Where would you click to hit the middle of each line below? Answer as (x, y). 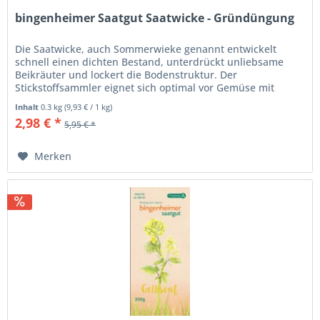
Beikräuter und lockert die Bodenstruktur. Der (126, 75)
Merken (53, 156)
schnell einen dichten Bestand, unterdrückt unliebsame (150, 62)
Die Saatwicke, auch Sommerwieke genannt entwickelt (146, 49)
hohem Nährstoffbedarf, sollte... (92, 101)
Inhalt (28, 107)
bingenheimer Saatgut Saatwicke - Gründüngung (155, 18)
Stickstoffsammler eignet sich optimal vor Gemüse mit (145, 88)
